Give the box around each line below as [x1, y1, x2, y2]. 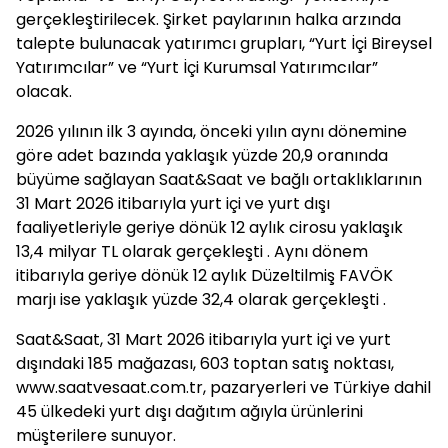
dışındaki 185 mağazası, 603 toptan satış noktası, [16, 352, 394, 375]
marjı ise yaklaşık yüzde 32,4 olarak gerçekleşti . [16, 288, 386, 311]
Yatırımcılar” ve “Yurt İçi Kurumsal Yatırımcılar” [16, 56, 378, 79]
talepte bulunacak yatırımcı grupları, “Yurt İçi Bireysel [16, 32, 432, 55]
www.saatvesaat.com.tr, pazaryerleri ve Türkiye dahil [16, 376, 431, 399]
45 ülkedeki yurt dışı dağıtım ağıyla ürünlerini [16, 400, 363, 423]
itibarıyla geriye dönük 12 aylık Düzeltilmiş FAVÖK [16, 264, 393, 287]
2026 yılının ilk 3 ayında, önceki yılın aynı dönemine [16, 120, 407, 143]
